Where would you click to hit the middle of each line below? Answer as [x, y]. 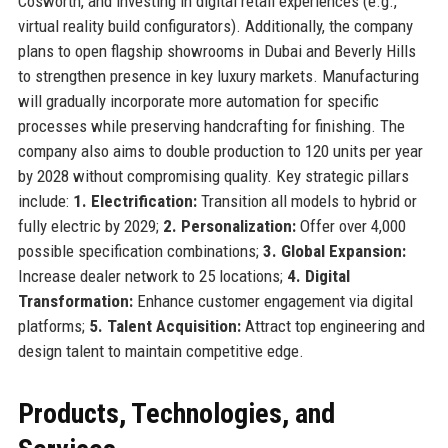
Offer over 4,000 [350, 225]
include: [45, 200]
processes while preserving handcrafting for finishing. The [211, 125]
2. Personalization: [229, 225]
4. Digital [318, 275]
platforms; [53, 325]
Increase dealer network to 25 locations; [152, 275]
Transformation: [75, 300]
